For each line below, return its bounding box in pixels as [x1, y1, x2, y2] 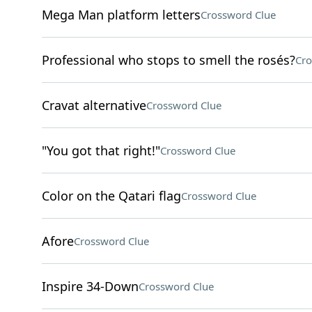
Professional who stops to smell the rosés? [41, 52, 295, 68]
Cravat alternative [41, 97, 146, 114]
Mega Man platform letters [41, 6, 201, 23]
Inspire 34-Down [41, 278, 139, 295]
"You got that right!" [41, 142, 160, 159]
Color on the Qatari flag [41, 187, 181, 204]
